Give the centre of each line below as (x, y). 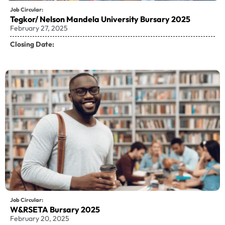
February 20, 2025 (40, 218)
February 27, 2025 (39, 28)
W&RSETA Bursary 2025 (55, 209)
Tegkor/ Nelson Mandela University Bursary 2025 (100, 19)
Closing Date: (32, 44)
